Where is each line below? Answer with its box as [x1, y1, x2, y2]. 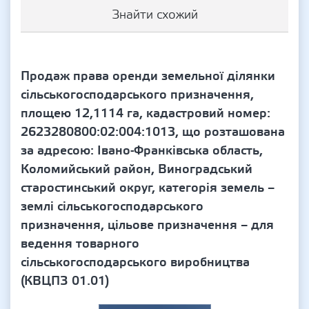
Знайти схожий [111, 7, 198, 23]
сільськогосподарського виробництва [21, 255, 250, 270]
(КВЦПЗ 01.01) [21, 273, 109, 289]
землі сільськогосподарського [21, 199, 203, 215]
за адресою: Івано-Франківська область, [21, 143, 263, 159]
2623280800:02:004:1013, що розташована [21, 124, 285, 140]
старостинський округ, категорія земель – [21, 180, 275, 196]
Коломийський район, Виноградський [21, 161, 252, 177]
